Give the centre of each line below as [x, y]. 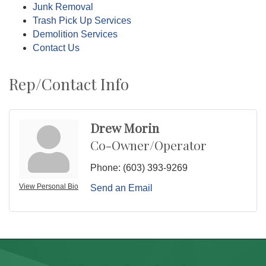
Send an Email [121, 188]
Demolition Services [75, 34]
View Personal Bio [49, 186]
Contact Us [56, 47]
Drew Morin [125, 127]
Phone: [105, 167]
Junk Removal [63, 7]
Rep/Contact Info [69, 84]
